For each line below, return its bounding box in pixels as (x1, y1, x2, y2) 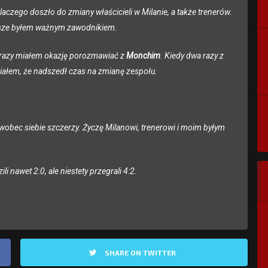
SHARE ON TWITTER (104, 248, 176, 257)
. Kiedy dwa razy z (160, 51, 224, 61)
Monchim (126, 51, 160, 61)
